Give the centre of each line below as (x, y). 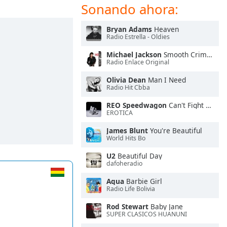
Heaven (165, 29)
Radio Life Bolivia (131, 189)
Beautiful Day (139, 156)
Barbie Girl (143, 181)
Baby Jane (166, 206)
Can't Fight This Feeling (186, 105)
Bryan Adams (129, 29)
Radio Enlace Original (138, 62)
